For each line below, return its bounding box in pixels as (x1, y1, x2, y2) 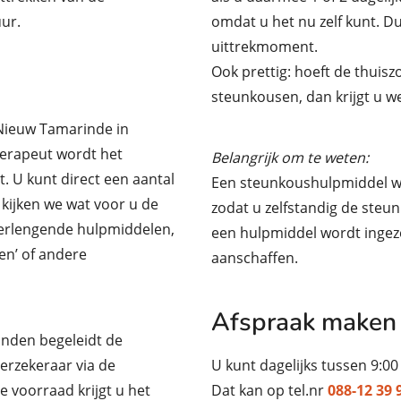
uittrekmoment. (211, 36, 318, 56)
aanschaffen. (211, 247, 298, 268)
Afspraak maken (211, 304, 397, 339)
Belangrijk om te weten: (211, 147, 372, 167)
